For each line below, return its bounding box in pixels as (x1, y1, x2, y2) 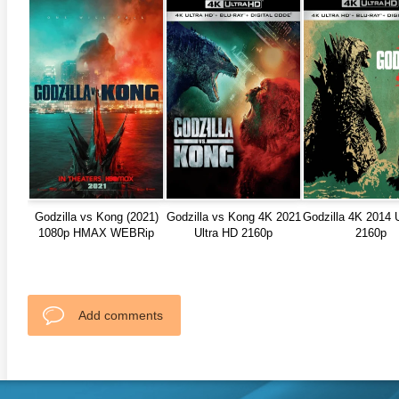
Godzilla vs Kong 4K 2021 (166, 210, 301, 224)
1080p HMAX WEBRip (38, 226, 154, 240)
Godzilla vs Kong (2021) (34, 210, 159, 224)
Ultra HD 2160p (194, 226, 273, 240)
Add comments (78, 308, 163, 323)
